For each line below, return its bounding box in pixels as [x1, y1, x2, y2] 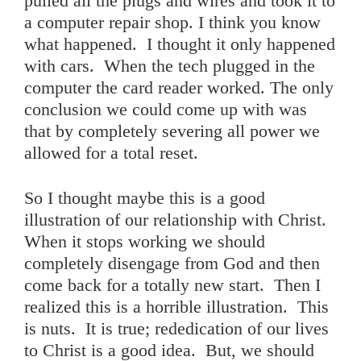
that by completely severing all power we [24, 121, 320, 142]
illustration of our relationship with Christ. [24, 210, 331, 230]
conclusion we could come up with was [24, 99, 307, 120]
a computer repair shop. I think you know [24, 12, 321, 33]
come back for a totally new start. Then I [24, 275, 321, 296]
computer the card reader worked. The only [24, 77, 334, 98]
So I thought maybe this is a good [24, 188, 265, 209]
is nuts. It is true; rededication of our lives [24, 318, 329, 339]
